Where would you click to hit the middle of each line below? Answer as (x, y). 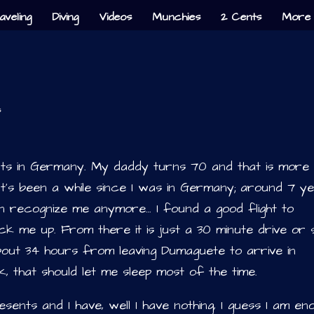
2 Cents (241, 17)
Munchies (176, 17)
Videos (115, 17)
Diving (65, 17)
